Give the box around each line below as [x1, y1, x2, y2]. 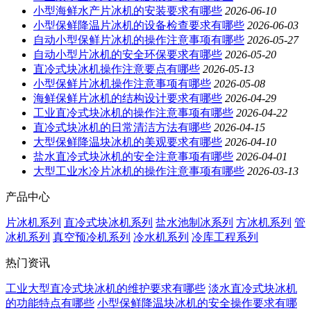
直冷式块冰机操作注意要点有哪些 [33, 62, 200, 75]
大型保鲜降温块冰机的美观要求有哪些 [33, 135, 222, 148]
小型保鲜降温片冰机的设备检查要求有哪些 [33, 19, 244, 31]
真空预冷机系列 [53, 230, 131, 243]
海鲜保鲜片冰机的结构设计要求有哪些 [33, 92, 222, 104]
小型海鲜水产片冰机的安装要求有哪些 [33, 4, 222, 17]
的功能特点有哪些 [6, 296, 94, 309]
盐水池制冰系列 [155, 216, 233, 228]
